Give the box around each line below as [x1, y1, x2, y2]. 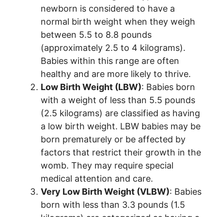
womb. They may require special [41, 160, 173, 171]
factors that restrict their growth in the [41, 147, 201, 158]
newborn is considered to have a [41, 3, 175, 14]
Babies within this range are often [41, 56, 179, 66]
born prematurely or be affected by [41, 134, 186, 145]
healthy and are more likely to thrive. [41, 69, 191, 79]
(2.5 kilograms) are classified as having [41, 108, 200, 119]
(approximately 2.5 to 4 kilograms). [41, 43, 186, 53]
